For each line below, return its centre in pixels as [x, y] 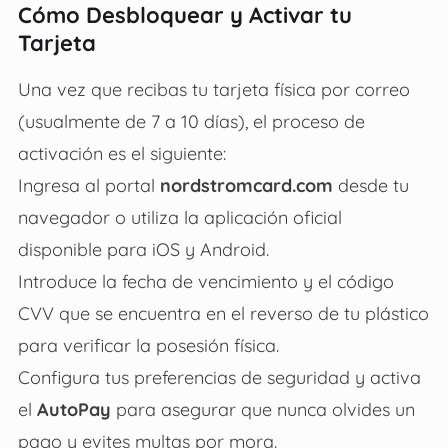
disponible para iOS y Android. [143, 248]
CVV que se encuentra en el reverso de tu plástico [223, 312]
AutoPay [73, 408]
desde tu [370, 184]
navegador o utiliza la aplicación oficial [179, 216]
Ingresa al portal [88, 184]
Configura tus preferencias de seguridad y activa [219, 376]
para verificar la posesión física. [148, 344]
